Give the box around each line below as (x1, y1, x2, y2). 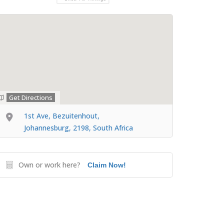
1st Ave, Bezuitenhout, (24, 111, 99, 120)
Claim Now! (87, 161, 126, 169)
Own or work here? (18, 160, 80, 169)
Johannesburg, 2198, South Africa (24, 123, 133, 132)
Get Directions (9, 93, 52, 102)
